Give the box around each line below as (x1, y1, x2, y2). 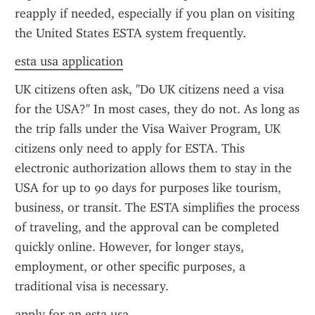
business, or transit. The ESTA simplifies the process (15, 200, 300, 215)
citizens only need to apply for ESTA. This (15, 141, 245, 156)
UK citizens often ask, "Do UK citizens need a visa (15, 82, 284, 97)
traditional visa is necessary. (15, 278, 169, 294)
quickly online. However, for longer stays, (15, 239, 244, 255)
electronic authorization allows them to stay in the (15, 160, 292, 176)
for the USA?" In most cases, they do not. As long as (15, 101, 300, 117)
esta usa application (15, 53, 123, 69)
